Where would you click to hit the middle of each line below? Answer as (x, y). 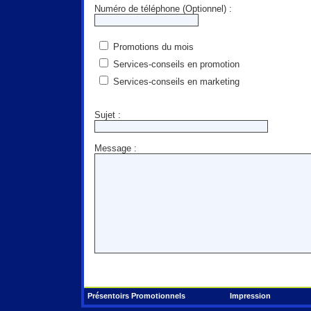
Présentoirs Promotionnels (136, 296)
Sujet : (107, 115)
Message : (115, 148)
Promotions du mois (152, 47)
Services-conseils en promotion (175, 64)
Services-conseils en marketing (175, 82)
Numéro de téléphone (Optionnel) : (163, 9)
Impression (250, 296)
